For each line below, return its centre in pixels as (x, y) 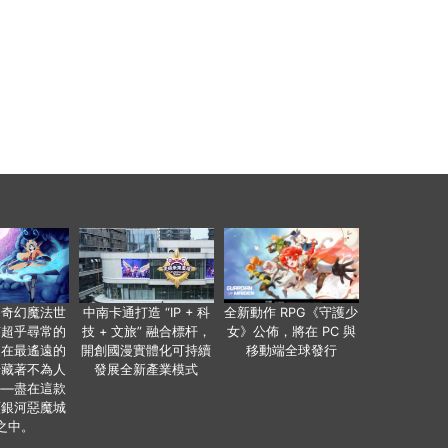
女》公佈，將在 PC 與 (291, 332)
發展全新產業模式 (146, 370)
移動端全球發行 (291, 351)
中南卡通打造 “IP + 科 (146, 313)
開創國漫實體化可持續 (146, 351)
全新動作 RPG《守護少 (291, 313)
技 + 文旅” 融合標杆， (146, 332)
